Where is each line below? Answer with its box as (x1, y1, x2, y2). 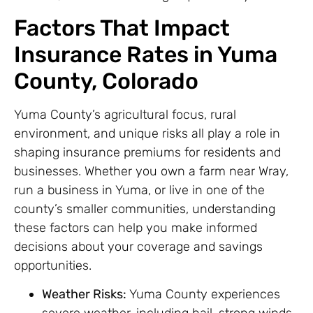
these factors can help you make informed (14, 220, 257, 236)
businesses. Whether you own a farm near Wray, (14, 163, 289, 180)
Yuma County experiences (126, 286, 280, 303)
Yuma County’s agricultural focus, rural (14, 107, 236, 123)
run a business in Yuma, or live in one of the (14, 182, 265, 198)
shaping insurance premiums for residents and (14, 145, 281, 161)
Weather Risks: (42, 286, 126, 303)
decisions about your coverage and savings (14, 239, 263, 255)
